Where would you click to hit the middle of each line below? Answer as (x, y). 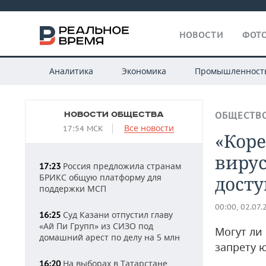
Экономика (144, 71)
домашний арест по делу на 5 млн (110, 237)
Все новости (149, 128)
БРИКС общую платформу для (100, 177)
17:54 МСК (83, 129)
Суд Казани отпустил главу (117, 215)
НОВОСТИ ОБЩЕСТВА (114, 115)
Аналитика (71, 71)
